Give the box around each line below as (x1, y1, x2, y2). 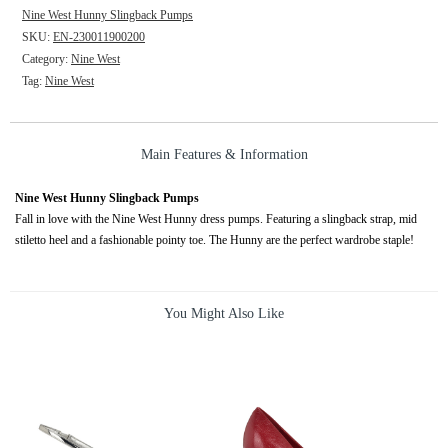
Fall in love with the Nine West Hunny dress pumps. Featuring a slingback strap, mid (15, 212, 417, 227)
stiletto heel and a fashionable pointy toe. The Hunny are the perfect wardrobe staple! (15, 233, 414, 248)
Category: (22, 52, 71, 67)
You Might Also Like (164, 306, 284, 322)
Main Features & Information (140, 147, 308, 163)
